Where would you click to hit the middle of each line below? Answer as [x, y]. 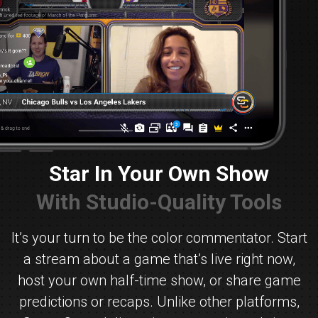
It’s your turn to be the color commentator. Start [159, 238]
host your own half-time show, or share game [159, 281]
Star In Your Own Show [159, 174]
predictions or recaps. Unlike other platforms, [159, 302]
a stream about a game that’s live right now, [159, 259]
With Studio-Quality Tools [159, 202]
